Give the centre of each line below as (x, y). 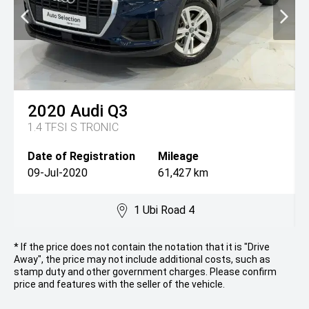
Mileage (178, 157)
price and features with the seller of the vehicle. (119, 285)
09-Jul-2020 (58, 173)
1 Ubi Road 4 (164, 210)
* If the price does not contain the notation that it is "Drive (142, 247)
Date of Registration (81, 157)
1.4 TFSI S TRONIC (73, 128)
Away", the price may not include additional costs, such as (142, 260)
